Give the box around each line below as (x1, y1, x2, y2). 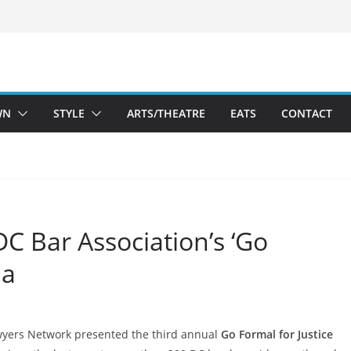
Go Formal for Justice (221, 327, 333, 342)
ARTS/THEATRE (127, 106, 205, 121)
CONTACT (281, 106, 332, 121)
